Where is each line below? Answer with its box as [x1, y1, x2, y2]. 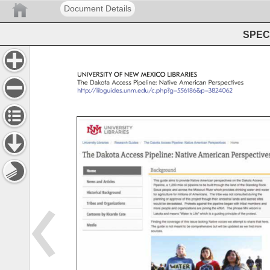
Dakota [89, 79, 115, 87]
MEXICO [140, 71, 171, 80]
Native [158, 79, 181, 87]
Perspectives [207, 79, 252, 87]
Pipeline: [132, 79, 163, 87]
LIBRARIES [166, 71, 207, 80]
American [178, 79, 212, 87]
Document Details [64, 4, 131, 13]
